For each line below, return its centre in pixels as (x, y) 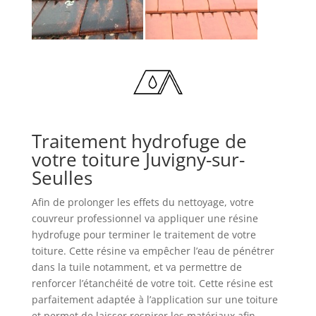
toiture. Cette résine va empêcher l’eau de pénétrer (153, 251)
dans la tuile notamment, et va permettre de (136, 267)
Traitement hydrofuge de (139, 141)
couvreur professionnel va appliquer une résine (145, 218)
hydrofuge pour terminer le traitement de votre (144, 235)
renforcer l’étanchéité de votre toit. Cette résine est (152, 283)
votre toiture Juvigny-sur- (138, 159)
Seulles (62, 178)
